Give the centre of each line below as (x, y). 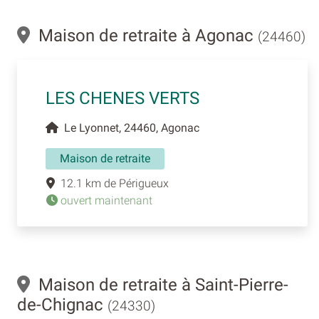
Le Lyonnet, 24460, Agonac (129, 127)
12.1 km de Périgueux (112, 183)
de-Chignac (62, 304)
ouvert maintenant (105, 200)
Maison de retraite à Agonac (144, 35)
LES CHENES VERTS (122, 98)
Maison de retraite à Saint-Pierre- (159, 284)
